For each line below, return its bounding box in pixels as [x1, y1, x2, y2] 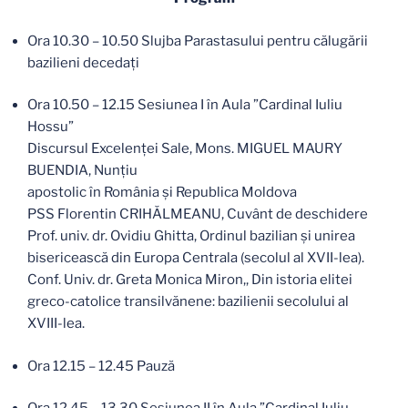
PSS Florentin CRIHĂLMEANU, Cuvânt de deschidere [27, 206, 368, 223]
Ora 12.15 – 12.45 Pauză [27, 357, 175, 374]
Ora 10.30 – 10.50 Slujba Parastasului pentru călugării [27, 32, 368, 49]
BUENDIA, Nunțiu [27, 162, 138, 179]
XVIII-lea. [27, 315, 85, 332]
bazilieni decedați [27, 54, 139, 71]
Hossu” [27, 118, 74, 136]
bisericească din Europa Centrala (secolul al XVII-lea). [27, 250, 364, 267]
